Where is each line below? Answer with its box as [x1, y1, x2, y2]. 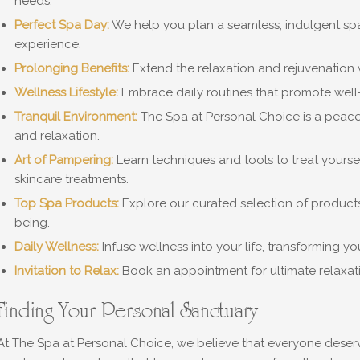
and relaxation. [14, 129, 100, 143]
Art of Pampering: [14, 153, 113, 167]
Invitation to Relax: [14, 264, 119, 278]
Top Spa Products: [14, 196, 119, 211]
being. [14, 215, 50, 230]
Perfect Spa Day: [14, 18, 109, 32]
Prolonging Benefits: [14, 61, 129, 76]
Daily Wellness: [14, 239, 99, 254]
